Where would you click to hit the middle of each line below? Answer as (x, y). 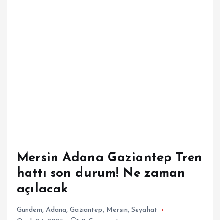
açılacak (42, 189)
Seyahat (144, 210)
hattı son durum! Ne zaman (101, 173)
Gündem (29, 210)
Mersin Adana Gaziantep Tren (110, 158)
